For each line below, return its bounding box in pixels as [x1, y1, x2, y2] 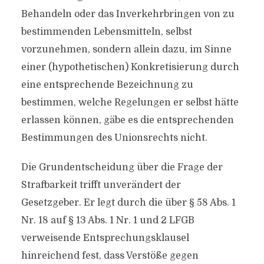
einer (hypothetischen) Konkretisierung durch [21, 62, 239, 72]
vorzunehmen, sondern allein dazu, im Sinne [21, 44, 232, 55]
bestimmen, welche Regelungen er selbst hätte [21, 97, 239, 108]
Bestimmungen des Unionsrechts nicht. [21, 133, 207, 143]
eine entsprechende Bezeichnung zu [21, 80, 193, 90]
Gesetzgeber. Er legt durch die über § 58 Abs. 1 [21, 197, 236, 208]
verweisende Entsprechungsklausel [21, 233, 189, 243]
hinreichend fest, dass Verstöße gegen [21, 250, 199, 261]
